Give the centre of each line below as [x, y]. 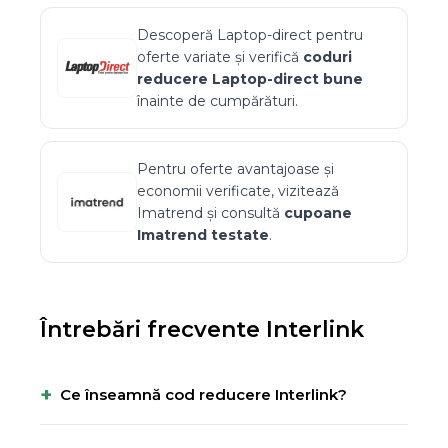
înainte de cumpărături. [217, 101]
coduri [327, 57]
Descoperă [177, 35]
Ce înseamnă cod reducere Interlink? [203, 394]
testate [238, 235]
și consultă [243, 213]
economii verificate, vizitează [238, 191]
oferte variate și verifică [220, 57]
